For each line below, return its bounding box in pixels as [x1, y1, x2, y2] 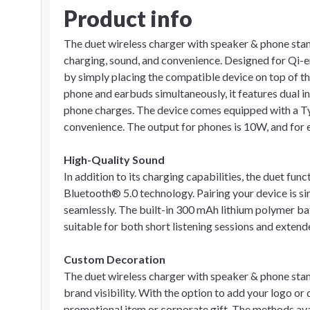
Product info [64, 5, 192, 32]
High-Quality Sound [64, 153, 165, 166]
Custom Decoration [64, 253, 165, 266]
